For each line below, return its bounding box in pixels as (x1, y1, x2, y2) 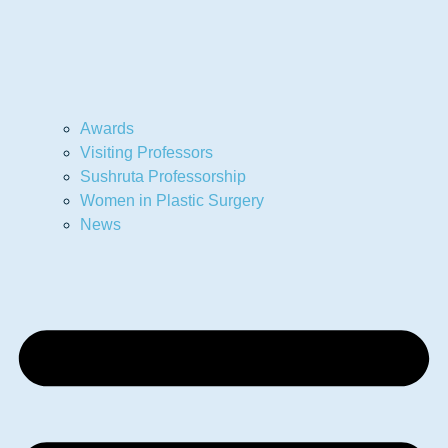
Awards (80, 119, 134, 137)
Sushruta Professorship (80, 167, 246, 185)
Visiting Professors (80, 143, 213, 161)
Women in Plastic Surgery (80, 191, 264, 209)
